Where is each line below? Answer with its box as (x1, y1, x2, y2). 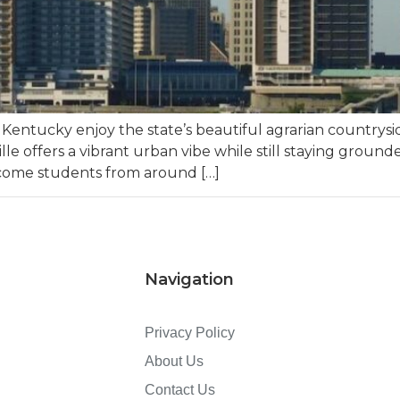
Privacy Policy (145, 325, 235, 341)
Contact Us (145, 382, 215, 398)
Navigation (145, 270, 234, 290)
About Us (145, 354, 204, 370)
